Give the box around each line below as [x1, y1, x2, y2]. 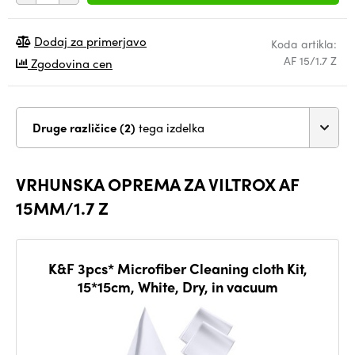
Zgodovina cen [28, 55, 113, 72]
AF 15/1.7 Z [284, 52, 337, 68]
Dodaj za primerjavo [34, 32, 147, 50]
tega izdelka [139, 119, 204, 136]
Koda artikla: [271, 36, 337, 52]
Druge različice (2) [120, 119, 139, 136]
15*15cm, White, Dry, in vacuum [77, 277, 278, 296]
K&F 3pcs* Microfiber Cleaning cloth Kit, [48, 258, 307, 278]
